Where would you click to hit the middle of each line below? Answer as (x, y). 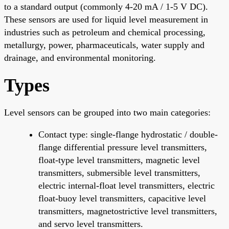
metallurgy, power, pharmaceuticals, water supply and (104, 45)
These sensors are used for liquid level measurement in (106, 19)
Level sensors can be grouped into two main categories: (107, 112)
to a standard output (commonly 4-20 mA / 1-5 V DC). (106, 6)
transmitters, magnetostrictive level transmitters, (128, 211)
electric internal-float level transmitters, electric (127, 185)
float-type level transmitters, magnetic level (119, 160)
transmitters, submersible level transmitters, (119, 173)
